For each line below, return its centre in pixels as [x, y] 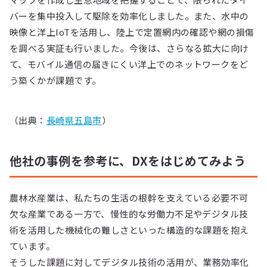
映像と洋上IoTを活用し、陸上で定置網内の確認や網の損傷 [132, 32]
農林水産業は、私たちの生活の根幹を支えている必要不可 [129, 197]
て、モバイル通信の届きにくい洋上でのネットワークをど [129, 64]
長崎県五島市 [74, 120]
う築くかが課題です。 [55, 80]
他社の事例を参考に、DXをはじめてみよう [128, 160]
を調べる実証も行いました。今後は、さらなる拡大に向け [129, 48]
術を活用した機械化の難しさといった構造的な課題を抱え [129, 229]
